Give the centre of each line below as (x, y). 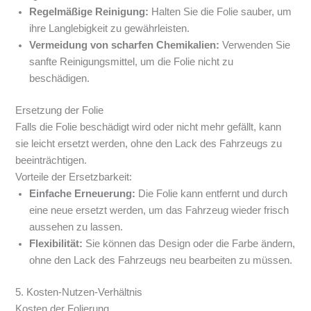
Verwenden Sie (255, 45)
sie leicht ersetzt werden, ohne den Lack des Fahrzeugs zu (149, 143)
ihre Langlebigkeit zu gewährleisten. (110, 28)
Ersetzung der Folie (60, 110)
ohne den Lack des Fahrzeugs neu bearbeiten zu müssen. (161, 260)
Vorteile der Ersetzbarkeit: (74, 177)
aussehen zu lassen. (76, 227)
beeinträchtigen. (51, 160)
